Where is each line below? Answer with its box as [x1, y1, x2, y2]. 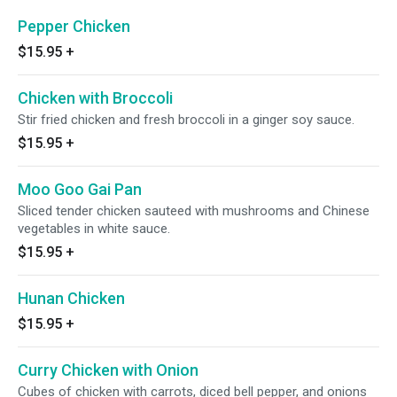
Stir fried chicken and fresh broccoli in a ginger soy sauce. [18, 112, 354, 128]
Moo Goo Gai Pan [18, 180, 142, 198]
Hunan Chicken [18, 289, 125, 307]
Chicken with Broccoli [18, 89, 173, 107]
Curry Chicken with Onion [18, 361, 198, 379]
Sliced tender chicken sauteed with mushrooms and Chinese [18, 203, 370, 219]
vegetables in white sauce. [18, 221, 170, 237]
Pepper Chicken [18, 17, 130, 35]
